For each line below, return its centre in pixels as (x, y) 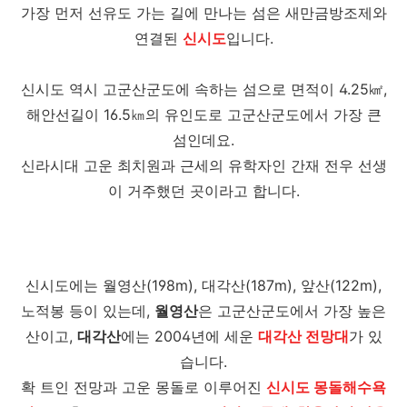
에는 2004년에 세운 (189, 336)
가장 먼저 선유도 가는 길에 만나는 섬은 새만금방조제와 (203, 13)
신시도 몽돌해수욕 (326, 387)
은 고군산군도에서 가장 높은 (292, 311)
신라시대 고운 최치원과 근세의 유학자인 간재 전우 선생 (203, 165)
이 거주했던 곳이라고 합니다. (203, 191)
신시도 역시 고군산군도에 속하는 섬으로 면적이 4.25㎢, (203, 89)
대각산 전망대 (303, 336)
